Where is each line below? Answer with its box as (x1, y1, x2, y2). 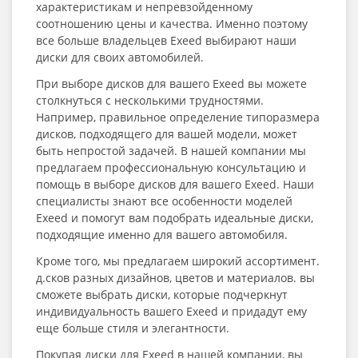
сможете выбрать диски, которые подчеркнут (36, 287, 288, 302)
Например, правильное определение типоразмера (36, 109, 320, 125)
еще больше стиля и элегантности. (36, 320, 229, 336)
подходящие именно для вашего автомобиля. (36, 227, 288, 242)
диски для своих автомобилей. (36, 50, 204, 65)
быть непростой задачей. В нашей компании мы (36, 143, 306, 158)
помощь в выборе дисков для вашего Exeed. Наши (36, 177, 314, 192)
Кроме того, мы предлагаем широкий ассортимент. (36, 253, 320, 268)
